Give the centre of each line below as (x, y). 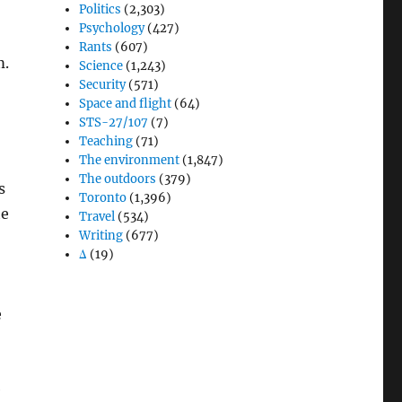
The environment (130, 160)
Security (103, 84)
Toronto (103, 197)
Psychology (112, 28)
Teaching (106, 141)
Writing (101, 235)
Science (101, 66)
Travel (97, 216)
